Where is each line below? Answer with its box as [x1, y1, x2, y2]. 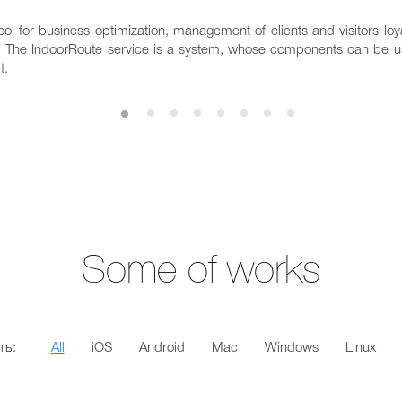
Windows [264, 342, 319, 354]
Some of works [82, 255, 320, 290]
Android [138, 342, 185, 354]
